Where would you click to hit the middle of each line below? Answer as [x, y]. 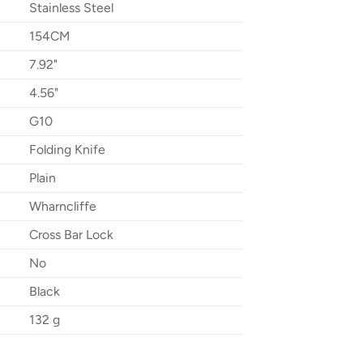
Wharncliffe [62, 207]
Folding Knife [67, 150]
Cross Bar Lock [71, 235]
